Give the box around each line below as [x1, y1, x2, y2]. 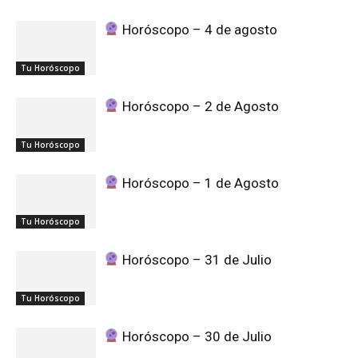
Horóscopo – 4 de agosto [119, 21, 278, 38]
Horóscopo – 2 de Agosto [119, 97, 280, 114]
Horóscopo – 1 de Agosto [119, 174, 280, 191]
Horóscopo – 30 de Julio [119, 328, 272, 344]
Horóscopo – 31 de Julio [119, 251, 272, 268]
